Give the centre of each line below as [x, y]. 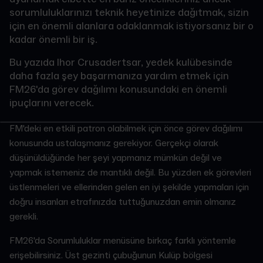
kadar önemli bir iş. [53, 40]
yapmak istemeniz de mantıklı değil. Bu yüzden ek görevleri [130, 173]
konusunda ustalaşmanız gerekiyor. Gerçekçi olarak [114, 143]
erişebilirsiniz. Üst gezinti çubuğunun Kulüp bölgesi [111, 255]
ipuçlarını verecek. [52, 103]
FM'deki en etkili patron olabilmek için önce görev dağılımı [126, 129]
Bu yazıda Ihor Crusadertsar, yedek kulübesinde [121, 63]
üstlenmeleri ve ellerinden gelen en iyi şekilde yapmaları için [129, 187]
